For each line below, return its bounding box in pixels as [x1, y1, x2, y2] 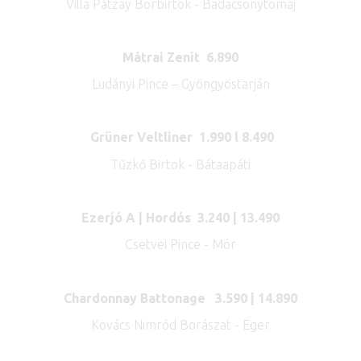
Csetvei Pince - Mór [125, 237, 236, 252]
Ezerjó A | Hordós [81, 210, 197, 225]
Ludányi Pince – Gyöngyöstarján [91, 77, 270, 92]
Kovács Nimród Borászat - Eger [91, 317, 270, 332]
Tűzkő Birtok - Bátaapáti [110, 156, 251, 172]
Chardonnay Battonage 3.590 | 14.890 [64, 290, 297, 305]
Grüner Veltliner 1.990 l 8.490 [87, 130, 274, 145]
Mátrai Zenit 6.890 [122, 49, 239, 64]
